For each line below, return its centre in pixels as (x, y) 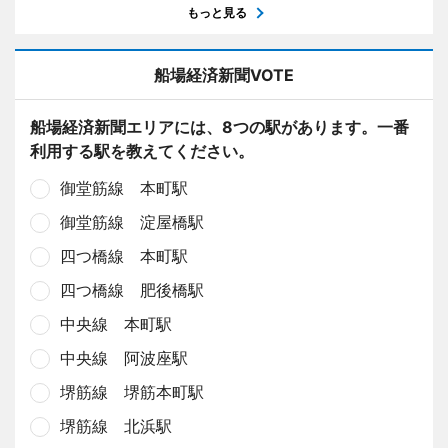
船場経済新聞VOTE (224, 74)
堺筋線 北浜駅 (116, 425)
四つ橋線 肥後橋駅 (132, 289)
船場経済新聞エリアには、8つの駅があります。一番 (219, 126)
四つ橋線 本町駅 (124, 255)
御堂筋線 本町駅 (124, 187)
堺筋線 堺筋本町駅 (132, 391)
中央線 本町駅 (116, 323)
